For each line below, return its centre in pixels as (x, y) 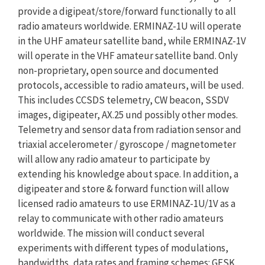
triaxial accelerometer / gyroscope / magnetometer (127, 144)
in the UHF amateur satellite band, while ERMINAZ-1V (132, 41)
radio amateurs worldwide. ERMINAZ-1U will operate (130, 26)
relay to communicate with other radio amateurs (121, 218)
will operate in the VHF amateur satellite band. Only (128, 55)
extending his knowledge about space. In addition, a (128, 174)
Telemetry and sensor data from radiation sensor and (130, 129)
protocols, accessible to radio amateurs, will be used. (131, 85)
